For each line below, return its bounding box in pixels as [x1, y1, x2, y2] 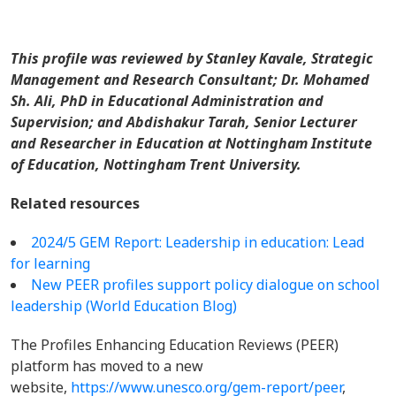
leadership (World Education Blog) [11, 296, 237, 316]
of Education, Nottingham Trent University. [11, 155, 301, 174]
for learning [11, 254, 90, 273]
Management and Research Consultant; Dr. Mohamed [11, 70, 369, 89]
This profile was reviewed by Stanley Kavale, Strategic [11, 49, 373, 68]
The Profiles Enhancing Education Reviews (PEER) [11, 335, 339, 354]
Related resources [11, 194, 140, 213]
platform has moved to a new [11, 356, 203, 376]
